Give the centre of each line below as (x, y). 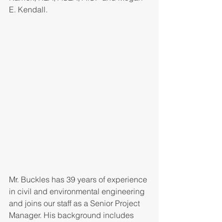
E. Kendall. (28, 9)
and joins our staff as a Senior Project (75, 203)
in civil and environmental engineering (78, 192)
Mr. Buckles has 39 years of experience (79, 180)
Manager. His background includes (72, 215)
